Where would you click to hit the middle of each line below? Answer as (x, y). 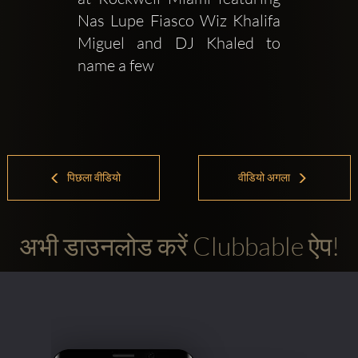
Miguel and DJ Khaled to (179, 43)
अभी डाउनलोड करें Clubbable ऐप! (179, 245)
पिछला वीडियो (93, 177)
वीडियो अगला (265, 177)
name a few (115, 66)
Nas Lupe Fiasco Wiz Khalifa (179, 21)
